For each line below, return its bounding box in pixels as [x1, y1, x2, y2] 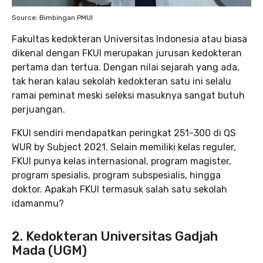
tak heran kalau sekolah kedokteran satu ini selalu [12, 76, 231, 87]
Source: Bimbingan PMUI [12, 14, 93, 22]
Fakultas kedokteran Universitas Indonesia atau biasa [12, 33, 247, 45]
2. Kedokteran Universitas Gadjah [12, 228, 218, 245]
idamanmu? [12, 198, 64, 210]
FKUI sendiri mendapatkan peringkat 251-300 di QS [12, 127, 236, 139]
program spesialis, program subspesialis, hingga [12, 170, 221, 181]
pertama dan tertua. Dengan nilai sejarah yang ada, [12, 62, 240, 73]
